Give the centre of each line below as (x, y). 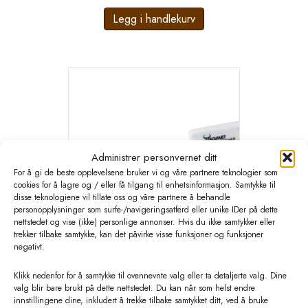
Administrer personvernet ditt (154, 157)
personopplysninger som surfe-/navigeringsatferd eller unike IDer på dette (146, 209)
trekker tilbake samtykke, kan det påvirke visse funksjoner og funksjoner (139, 234)
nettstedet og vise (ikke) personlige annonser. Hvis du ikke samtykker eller (144, 222)
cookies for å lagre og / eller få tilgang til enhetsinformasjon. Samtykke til (145, 185)
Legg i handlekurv (154, 19)
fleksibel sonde (154, 283)
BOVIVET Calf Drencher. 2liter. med (154, 266)
